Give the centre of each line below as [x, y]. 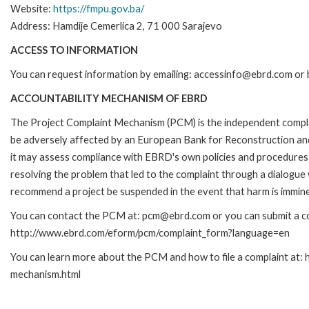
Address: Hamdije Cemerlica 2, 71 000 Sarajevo [116, 26]
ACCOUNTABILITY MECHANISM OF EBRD [109, 98]
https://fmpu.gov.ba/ [99, 8]
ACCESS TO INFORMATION [74, 50]
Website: [32, 8]
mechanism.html [46, 274]
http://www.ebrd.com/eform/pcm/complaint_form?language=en [150, 232]
